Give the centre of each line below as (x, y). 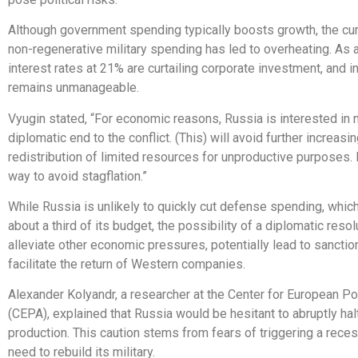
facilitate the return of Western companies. (127, 265)
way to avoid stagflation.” (78, 176)
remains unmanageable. (74, 88)
